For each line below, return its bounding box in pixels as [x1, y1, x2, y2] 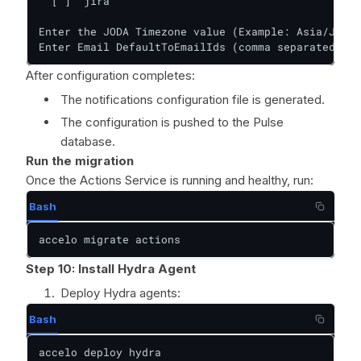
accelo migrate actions [39, 232, 180, 247]
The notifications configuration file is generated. [60, 92, 325, 107]
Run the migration [26, 153, 134, 168]
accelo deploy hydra [39, 345, 161, 359]
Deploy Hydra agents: [60, 285, 180, 301]
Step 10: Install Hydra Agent [26, 261, 196, 276]
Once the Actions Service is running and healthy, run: [26, 172, 313, 188]
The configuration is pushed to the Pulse [60, 114, 284, 130]
